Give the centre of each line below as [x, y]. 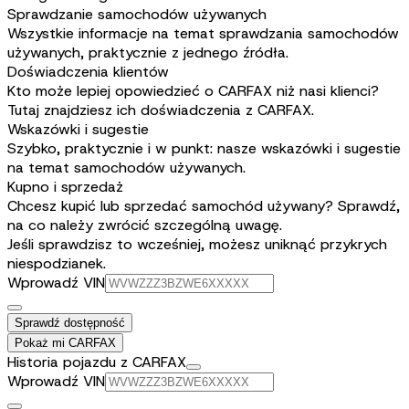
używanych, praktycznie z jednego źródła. [148, 53]
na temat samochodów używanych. [126, 168]
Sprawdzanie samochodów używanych [137, 15]
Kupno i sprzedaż [65, 187]
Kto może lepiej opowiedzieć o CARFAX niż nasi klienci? [193, 91]
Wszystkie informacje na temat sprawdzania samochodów [203, 34]
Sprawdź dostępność [70, 323]
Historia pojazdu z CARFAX [97, 362]
